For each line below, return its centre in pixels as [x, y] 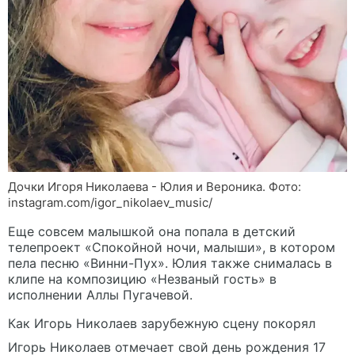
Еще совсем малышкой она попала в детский [152, 231]
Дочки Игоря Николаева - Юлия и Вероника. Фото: [155, 186]
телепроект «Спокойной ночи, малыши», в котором [172, 247]
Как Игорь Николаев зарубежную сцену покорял [162, 323]
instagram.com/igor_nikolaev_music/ [110, 202]
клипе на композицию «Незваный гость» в [142, 279]
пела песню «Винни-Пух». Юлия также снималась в [170, 263]
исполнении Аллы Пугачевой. [100, 294]
